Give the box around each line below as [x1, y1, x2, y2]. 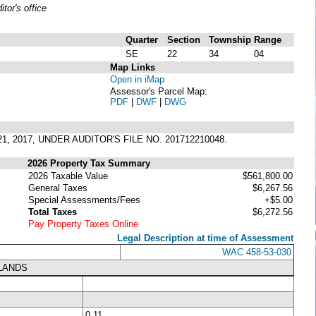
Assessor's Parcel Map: [110, 85, 207, 97]
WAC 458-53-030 [222, 246, 291, 257]
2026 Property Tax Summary [28, 157, 150, 169]
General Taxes [28, 182, 87, 193]
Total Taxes [28, 206, 77, 217]
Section [167, 34, 200, 45]
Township [209, 34, 251, 45]
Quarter [126, 34, 158, 45]
